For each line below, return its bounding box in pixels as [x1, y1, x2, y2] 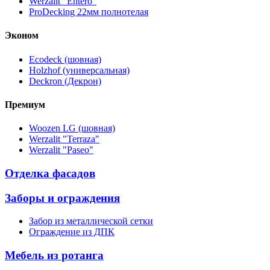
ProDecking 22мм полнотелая [29, 7, 148, 17]
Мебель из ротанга [5, 249, 104, 262]
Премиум [5, 99, 45, 110]
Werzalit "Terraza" [29, 134, 99, 145]
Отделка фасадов [5, 166, 95, 180]
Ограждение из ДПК [29, 227, 115, 237]
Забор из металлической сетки [29, 216, 153, 227]
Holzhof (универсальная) [29, 64, 130, 75]
